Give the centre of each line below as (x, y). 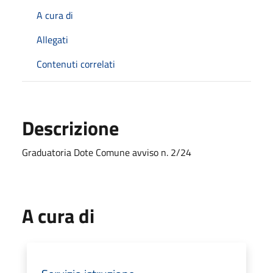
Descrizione (70, 128)
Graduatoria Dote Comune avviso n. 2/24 (107, 152)
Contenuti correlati (76, 64)
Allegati (52, 39)
